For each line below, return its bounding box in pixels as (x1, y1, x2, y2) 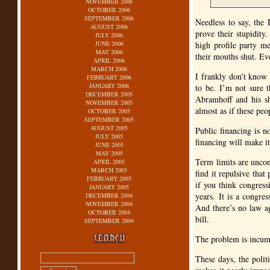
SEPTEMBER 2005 (84, 115, 134, 124)
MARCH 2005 (91, 166, 128, 174)
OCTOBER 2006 (88, 5, 131, 14)
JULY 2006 (95, 31, 124, 39)
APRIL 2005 (93, 157, 125, 166)
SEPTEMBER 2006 (84, 14, 134, 22)
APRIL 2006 (93, 56, 125, 64)
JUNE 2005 (95, 140, 124, 149)
